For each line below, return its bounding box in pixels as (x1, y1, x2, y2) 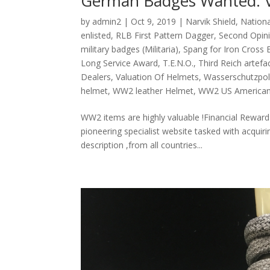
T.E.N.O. (163, 57, 194, 69)
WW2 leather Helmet (113, 84, 194, 96)
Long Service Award (81, 57, 159, 69)
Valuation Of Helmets (116, 71, 199, 83)
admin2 (92, 15, 122, 27)
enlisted (81, 29, 111, 41)
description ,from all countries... (81, 139, 203, 151)
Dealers (81, 71, 111, 83)
